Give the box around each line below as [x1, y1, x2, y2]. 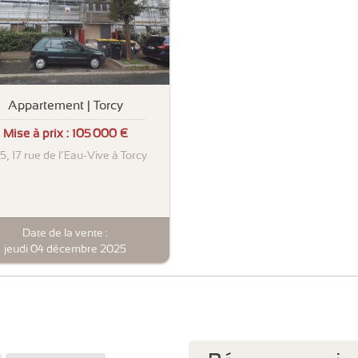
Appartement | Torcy [7, 97, 123, 113]
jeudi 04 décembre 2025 [4, 241, 126, 255]
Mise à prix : [2, 126, 72, 141]
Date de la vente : [22, 225, 108, 239]
